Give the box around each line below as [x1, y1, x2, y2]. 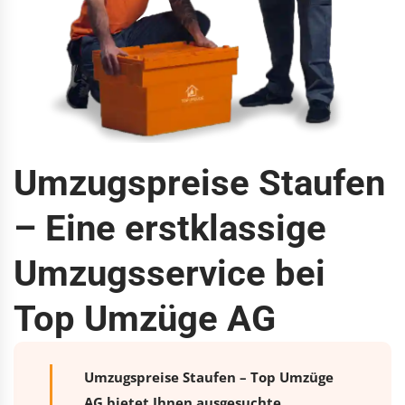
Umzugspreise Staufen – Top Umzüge [84, 367, 334, 386]
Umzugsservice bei [14, 251, 325, 295]
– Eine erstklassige [14, 206, 326, 250]
